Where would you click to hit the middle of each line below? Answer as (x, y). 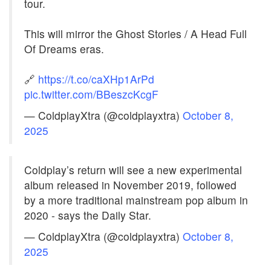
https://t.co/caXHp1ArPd (96, 79)
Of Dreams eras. (64, 49)
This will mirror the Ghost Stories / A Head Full (135, 34)
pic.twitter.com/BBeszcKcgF (91, 94)
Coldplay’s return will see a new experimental (133, 170)
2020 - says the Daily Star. (88, 215)
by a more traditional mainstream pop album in (136, 200)
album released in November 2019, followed (130, 185)
